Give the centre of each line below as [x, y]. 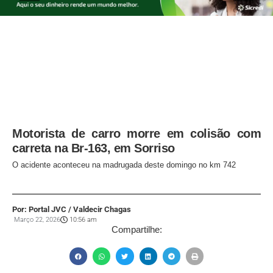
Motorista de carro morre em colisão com [136, 134]
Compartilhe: [136, 230]
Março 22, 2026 [37, 220]
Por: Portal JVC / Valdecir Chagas [72, 210]
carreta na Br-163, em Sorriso [94, 148]
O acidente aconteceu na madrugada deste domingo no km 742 [124, 165]
